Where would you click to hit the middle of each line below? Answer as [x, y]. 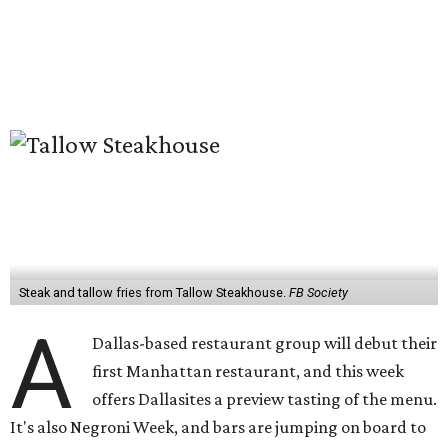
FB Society [318, 292]
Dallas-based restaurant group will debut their [265, 343]
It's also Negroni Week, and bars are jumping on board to [218, 427]
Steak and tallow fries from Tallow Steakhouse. [153, 292]
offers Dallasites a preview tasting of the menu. [265, 399]
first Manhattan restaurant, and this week [248, 371]
